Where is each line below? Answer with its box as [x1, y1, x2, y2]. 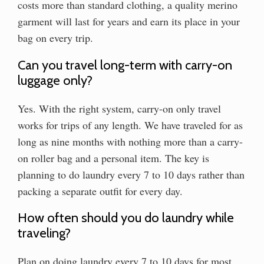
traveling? [18, 225, 71, 242]
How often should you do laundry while [18, 210, 234, 226]
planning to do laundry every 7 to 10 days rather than [18, 167, 245, 181]
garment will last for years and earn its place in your [18, 14, 240, 28]
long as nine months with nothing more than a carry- [18, 134, 243, 148]
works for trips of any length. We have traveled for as [18, 117, 243, 132]
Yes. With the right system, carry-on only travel [18, 101, 221, 115]
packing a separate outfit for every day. [18, 183, 183, 198]
